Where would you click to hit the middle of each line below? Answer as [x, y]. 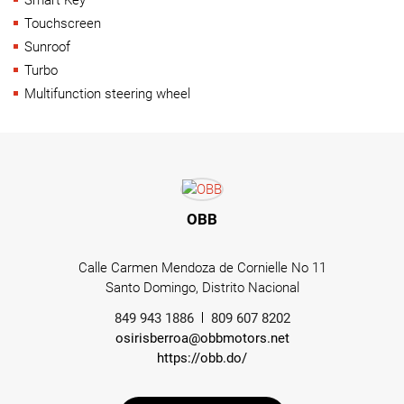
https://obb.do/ [202, 358]
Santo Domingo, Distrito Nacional [202, 288]
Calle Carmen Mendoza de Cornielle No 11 [202, 268]
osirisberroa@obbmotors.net [202, 339]
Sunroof [47, 46]
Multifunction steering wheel [107, 93]
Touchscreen [63, 23]
